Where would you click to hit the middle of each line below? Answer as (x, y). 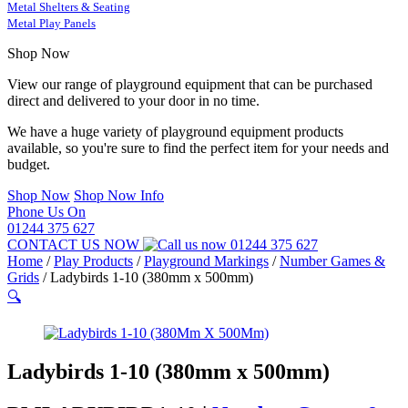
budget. (29, 164)
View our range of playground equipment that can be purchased (190, 84)
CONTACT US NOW (75, 245)
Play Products (93, 261)
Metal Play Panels (51, 23)
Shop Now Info (119, 195)
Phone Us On (46, 212)
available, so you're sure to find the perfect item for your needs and (198, 148)
